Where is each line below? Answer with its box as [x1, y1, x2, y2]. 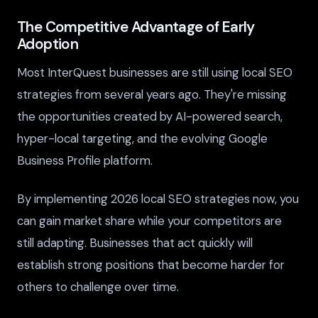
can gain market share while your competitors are [17, 213, 282, 229]
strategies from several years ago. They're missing [17, 87, 287, 103]
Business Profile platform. [17, 153, 153, 169]
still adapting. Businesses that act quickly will [17, 235, 253, 251]
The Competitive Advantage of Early [17, 17, 255, 37]
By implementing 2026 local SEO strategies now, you [17, 191, 299, 207]
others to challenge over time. [17, 279, 179, 295]
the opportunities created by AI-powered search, [17, 109, 283, 125]
